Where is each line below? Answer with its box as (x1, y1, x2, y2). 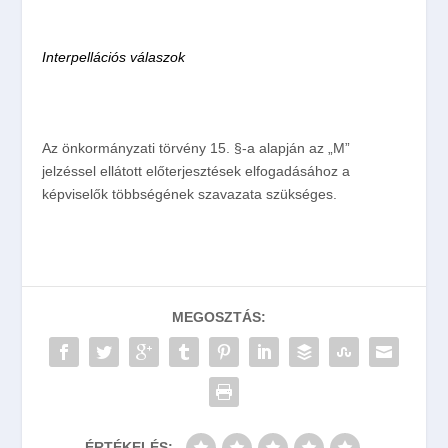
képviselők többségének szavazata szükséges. (42, 186, 338, 203)
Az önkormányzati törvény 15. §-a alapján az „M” (42, 140, 351, 157)
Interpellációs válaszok (42, 49, 186, 66)
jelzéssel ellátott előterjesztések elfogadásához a (42, 163, 351, 180)
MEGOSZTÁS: (172, 309, 266, 326)
